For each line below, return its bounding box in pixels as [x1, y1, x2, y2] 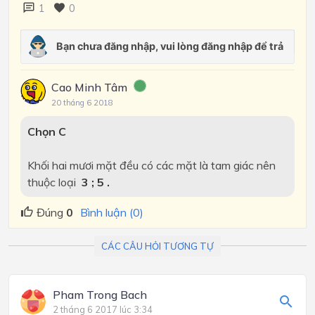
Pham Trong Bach [53, 288, 147, 302]
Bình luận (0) [80, 205, 143, 220]
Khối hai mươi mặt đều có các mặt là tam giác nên [27, 157, 276, 172]
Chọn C [27, 124, 66, 139]
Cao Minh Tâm [51, 80, 127, 94]
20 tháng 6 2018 [51, 98, 113, 108]
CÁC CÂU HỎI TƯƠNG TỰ [101, 240, 214, 252]
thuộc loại [27, 174, 79, 189]
